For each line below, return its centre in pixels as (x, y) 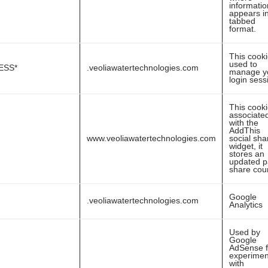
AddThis (245, 130)
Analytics (246, 205)
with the (244, 123)
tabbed (242, 21)
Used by (245, 232)
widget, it (246, 146)
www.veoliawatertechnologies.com (151, 138)
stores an (247, 154)
